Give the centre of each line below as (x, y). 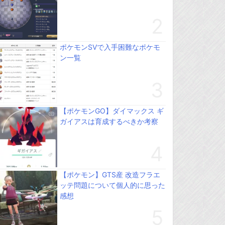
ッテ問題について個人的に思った (113, 185)
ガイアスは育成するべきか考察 (109, 121)
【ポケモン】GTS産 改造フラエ (110, 175)
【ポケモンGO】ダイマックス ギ (112, 111)
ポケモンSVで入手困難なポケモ (110, 47)
